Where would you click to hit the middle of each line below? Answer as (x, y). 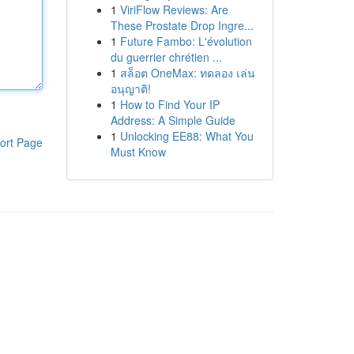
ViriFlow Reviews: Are (174, 9)
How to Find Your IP (169, 104)
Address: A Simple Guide (173, 120)
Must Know (138, 152)
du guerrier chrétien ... (166, 57)
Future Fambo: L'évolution (186, 41)
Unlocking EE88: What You (186, 136)
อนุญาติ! (130, 88)
